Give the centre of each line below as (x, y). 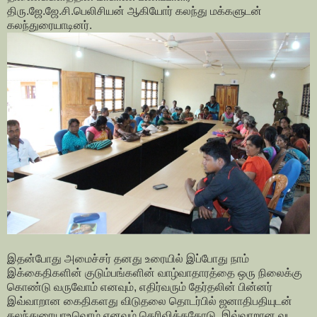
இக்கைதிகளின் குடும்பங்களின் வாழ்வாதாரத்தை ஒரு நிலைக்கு (155, 273)
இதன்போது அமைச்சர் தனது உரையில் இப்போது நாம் (128, 259)
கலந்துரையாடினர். (50, 25)
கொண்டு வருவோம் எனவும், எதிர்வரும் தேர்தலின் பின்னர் (140, 287)
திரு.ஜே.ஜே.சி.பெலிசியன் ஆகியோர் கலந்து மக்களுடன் (134, 11)
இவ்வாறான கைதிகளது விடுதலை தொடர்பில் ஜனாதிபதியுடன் (150, 301)
